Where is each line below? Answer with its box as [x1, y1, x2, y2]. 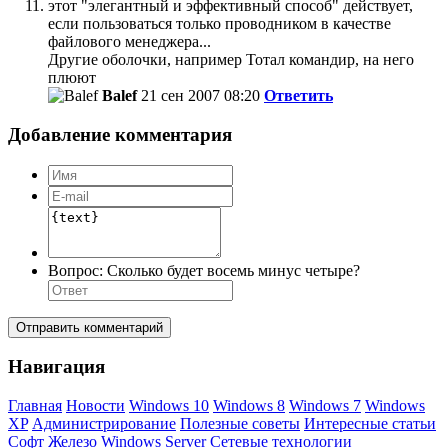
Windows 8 [213, 396, 285, 414]
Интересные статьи [304, 414, 436, 432]
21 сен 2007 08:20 [141, 87, 260, 105]
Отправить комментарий [16, 319, 163, 335]
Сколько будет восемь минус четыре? [107, 261, 360, 279]
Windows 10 [129, 396, 209, 414]
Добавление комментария [8, 123, 232, 145]
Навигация [8, 356, 105, 378]
